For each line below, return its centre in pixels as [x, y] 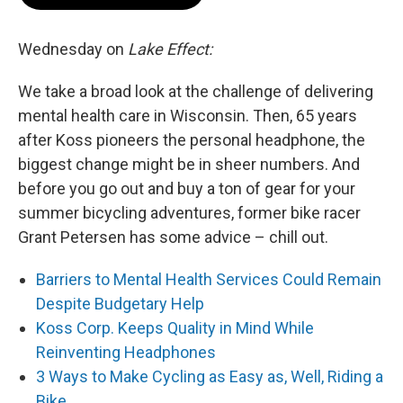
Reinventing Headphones [126, 352]
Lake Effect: [170, 49]
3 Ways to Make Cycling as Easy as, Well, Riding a [210, 376]
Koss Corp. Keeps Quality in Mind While [175, 328]
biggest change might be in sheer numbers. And [189, 164]
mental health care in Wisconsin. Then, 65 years [188, 116]
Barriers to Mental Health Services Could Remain [209, 279]
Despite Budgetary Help [120, 304]
